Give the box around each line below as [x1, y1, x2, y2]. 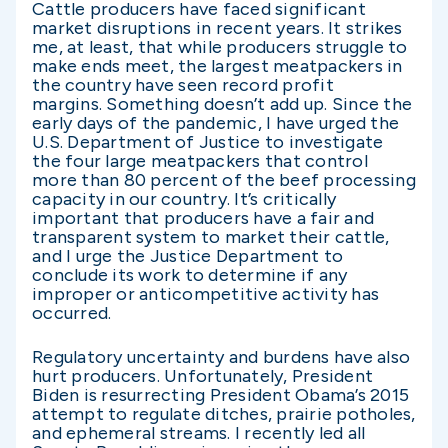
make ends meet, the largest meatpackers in [32, 55, 403, 78]
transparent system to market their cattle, [32, 226, 390, 249]
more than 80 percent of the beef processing [32, 169, 416, 192]
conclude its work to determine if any [32, 264, 348, 287]
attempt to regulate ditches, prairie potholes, [32, 403, 416, 426]
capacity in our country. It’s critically [32, 188, 336, 211]
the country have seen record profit [32, 74, 334, 97]
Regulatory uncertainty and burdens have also [32, 346, 410, 369]
